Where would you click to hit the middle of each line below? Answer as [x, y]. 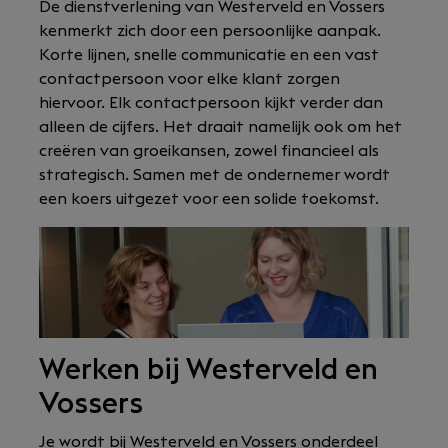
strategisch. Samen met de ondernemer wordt [214, 175]
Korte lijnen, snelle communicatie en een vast [209, 55]
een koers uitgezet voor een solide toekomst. [209, 199]
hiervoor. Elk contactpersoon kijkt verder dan [211, 103]
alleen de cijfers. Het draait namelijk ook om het [220, 127]
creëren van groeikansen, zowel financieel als [209, 151]
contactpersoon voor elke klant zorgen [189, 79]
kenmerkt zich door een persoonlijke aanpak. [210, 31]
